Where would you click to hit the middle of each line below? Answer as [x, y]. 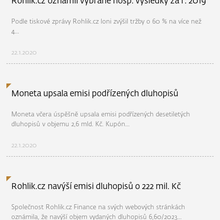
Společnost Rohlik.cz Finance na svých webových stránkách [98, 207]
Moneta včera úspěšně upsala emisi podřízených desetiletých [101, 115]
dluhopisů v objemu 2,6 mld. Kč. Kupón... [71, 124]
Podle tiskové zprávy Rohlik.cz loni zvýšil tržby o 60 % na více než [107, 22]
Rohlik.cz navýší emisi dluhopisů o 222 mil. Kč [96, 187]
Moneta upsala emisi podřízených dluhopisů [95, 94]
